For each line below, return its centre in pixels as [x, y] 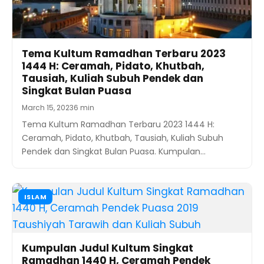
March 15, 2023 [48, 107]
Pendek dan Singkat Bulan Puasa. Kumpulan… [114, 151]
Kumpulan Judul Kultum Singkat [108, 248]
